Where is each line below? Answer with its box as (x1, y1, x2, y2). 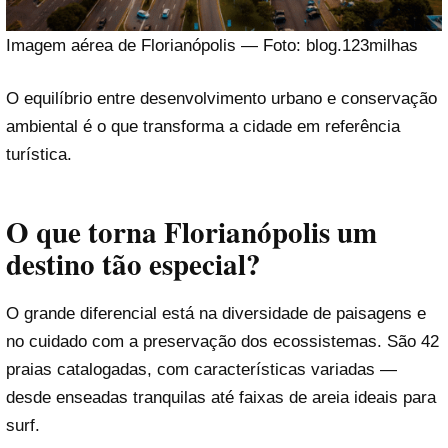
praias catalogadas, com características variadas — (6, 359, 397, 379)
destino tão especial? (6, 242, 261, 285)
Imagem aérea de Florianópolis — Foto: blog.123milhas (6, 35, 418, 55)
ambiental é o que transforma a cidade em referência (6, 117, 400, 137)
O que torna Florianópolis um (6, 210, 377, 253)
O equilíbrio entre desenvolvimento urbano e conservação (6, 89, 437, 109)
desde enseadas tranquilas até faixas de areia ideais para (6, 387, 436, 407)
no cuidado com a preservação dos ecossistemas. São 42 (6, 331, 439, 351)
